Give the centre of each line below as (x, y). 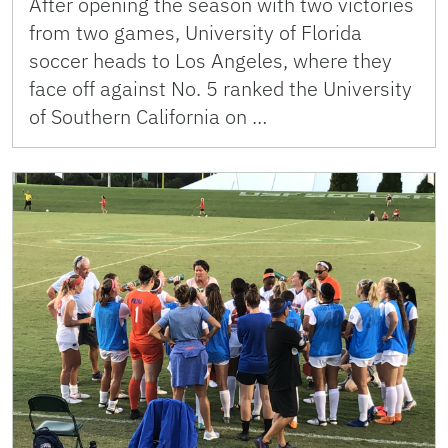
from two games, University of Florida (195, 33)
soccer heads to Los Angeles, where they (210, 61)
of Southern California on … (148, 117)
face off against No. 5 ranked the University (220, 89)
